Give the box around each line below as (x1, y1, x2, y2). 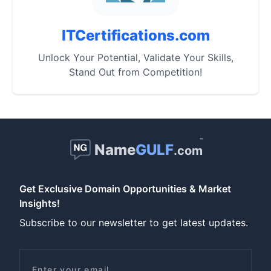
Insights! (19, 197, 60, 209)
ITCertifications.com (61, 27, 210, 44)
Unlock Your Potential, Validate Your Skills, (38, 51, 233, 64)
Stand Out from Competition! (69, 66, 202, 78)
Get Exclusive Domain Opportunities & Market (19, 183, 231, 195)
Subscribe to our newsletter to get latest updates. (19, 217, 248, 229)
